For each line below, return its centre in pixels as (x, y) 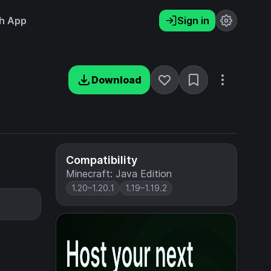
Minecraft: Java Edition (119, 174)
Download (116, 80)
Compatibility (102, 160)
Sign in (193, 21)
